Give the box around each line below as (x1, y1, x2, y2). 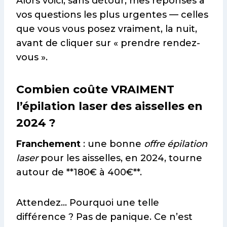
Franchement (16, 138, 81, 150)
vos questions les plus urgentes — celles (16, 9, 208, 21)
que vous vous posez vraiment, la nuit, (16, 23, 197, 35)
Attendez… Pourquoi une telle (16, 197, 159, 209)
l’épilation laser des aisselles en (16, 99, 203, 113)
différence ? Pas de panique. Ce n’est (16, 211, 193, 223)
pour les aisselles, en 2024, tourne (38, 153, 202, 164)
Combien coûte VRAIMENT (16, 83, 174, 97)
